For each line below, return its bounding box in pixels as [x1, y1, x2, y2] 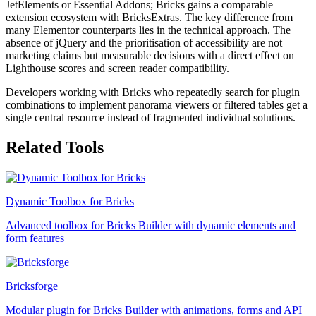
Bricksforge [6, 279, 58, 292]
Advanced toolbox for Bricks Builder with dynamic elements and [6, 219, 296, 231]
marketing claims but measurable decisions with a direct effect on [6, 49, 294, 61]
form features [6, 231, 64, 244]
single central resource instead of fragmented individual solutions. [6, 111, 296, 123]
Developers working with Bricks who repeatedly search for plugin [6, 85, 300, 98]
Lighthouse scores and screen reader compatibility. [6, 61, 229, 74]
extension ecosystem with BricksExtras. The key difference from [6, 11, 293, 23]
